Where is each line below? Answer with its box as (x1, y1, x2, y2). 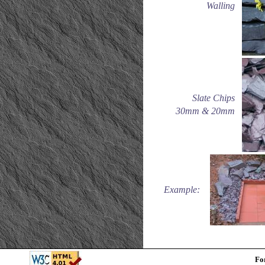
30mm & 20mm (175, 106, 240, 116)
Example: (163, 185, 200, 195)
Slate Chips (192, 93, 240, 103)
